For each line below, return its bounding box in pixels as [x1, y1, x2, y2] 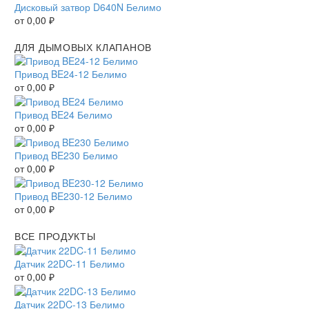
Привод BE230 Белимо [14, 148, 118, 163]
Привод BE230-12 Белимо [14, 188, 132, 203]
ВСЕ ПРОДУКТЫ [14, 228, 96, 243]
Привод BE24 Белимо [14, 108, 112, 122]
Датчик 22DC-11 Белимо [14, 256, 125, 270]
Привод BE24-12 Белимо [14, 67, 127, 81]
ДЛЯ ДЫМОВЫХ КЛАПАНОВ [14, 39, 152, 54]
